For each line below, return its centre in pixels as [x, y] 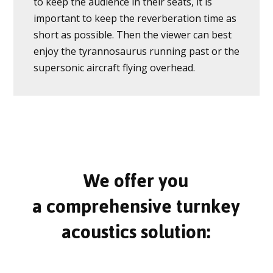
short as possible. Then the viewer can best [132, 35]
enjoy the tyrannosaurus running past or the [136, 51]
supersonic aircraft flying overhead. [114, 68]
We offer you [136, 181]
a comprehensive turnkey [136, 207]
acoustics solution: [136, 232]
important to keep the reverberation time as [135, 19]
